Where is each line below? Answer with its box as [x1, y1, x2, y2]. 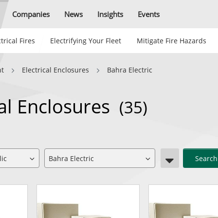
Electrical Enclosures [22, 65, 89, 74]
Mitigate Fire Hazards [136, 36, 206, 46]
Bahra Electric [107, 65, 152, 74]
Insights [97, 9, 123, 19]
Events [138, 9, 160, 19]
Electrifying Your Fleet [50, 36, 121, 46]
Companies [12, 9, 50, 19]
